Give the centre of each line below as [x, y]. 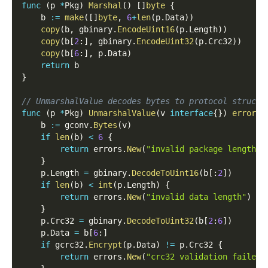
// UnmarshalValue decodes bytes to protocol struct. [144, 101]
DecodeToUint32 [160, 220]
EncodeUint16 [146, 29]
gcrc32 [67, 244]
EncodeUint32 [165, 41]
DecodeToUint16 [165, 173]
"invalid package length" [203, 149]
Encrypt [105, 244]
